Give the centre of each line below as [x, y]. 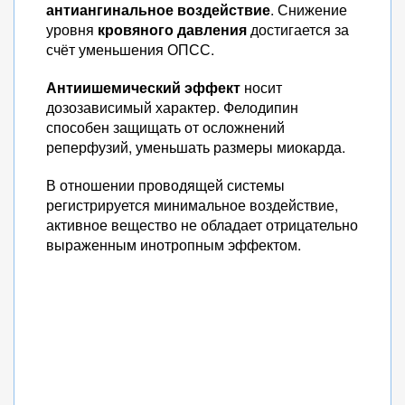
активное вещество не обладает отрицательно [202, 225]
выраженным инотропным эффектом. [174, 245]
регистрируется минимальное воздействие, [192, 205]
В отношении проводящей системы [165, 185]
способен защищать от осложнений [165, 127]
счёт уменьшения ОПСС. [130, 49]
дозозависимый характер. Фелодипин [172, 107]
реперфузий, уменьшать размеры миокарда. [196, 147]
